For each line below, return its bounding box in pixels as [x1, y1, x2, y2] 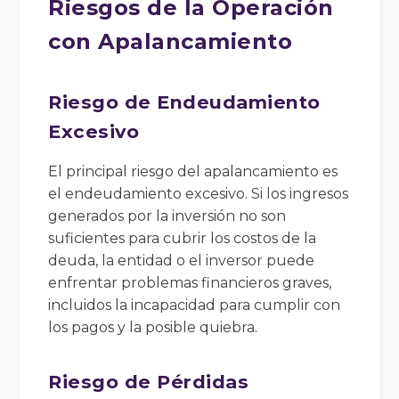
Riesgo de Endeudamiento [48, 90, 321, 113]
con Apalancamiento [48, 28, 293, 54]
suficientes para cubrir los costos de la [48, 229, 317, 247]
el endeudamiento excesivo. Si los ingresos [48, 184, 349, 202]
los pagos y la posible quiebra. [48, 318, 258, 336]
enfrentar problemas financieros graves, [48, 273, 332, 291]
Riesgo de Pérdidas [48, 370, 249, 393]
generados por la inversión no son [48, 207, 287, 224]
